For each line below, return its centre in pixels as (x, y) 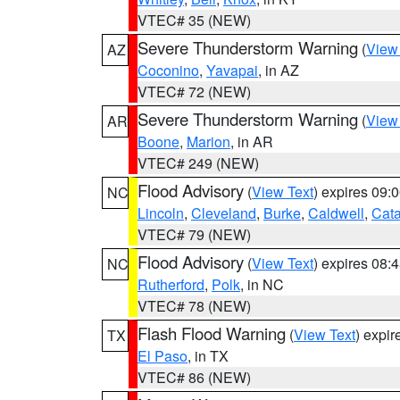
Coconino (168, 70)
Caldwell (336, 213)
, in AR (252, 142)
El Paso (162, 356)
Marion (208, 142)
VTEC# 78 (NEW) (194, 306)
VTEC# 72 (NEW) (194, 92)
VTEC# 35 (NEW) (194, 20)
